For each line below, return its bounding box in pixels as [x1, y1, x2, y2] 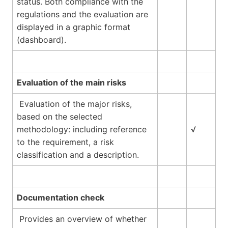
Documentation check [17, 192, 104, 203]
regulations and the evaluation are [17, 9, 148, 19]
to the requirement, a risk [17, 136, 114, 147]
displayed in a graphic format [17, 21, 130, 32]
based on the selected [17, 111, 102, 122]
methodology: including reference [17, 124, 147, 134]
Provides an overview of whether [17, 213, 147, 224]
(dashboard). [17, 34, 66, 45]
